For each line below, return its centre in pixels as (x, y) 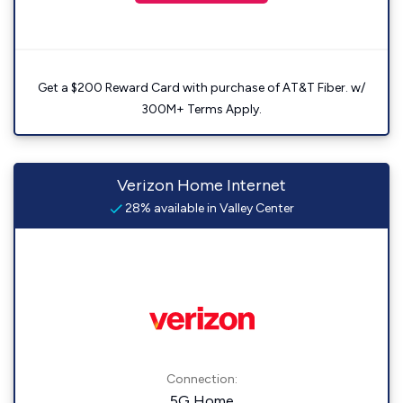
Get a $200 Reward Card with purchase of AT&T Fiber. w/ (201, 88)
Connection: (201, 379)
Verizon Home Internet (201, 185)
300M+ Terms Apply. (201, 109)
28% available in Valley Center (208, 208)
